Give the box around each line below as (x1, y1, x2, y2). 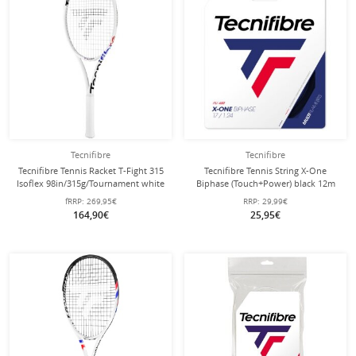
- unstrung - (66, 190, 115, 202)
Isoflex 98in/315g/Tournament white (17, 177, 164, 189)
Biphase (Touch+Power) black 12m (195, 177, 335, 189)
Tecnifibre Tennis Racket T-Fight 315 (17, 164, 164, 176)
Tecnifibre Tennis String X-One (204, 164, 327, 176)
